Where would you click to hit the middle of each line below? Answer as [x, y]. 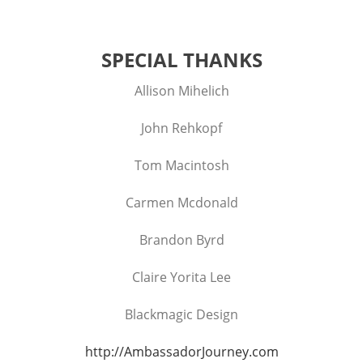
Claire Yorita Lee [181, 278]
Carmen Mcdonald [181, 203]
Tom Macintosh [181, 166]
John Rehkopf [181, 128]
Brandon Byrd [181, 240]
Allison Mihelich [181, 91]
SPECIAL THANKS [181, 60]
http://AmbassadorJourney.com [181, 352]
